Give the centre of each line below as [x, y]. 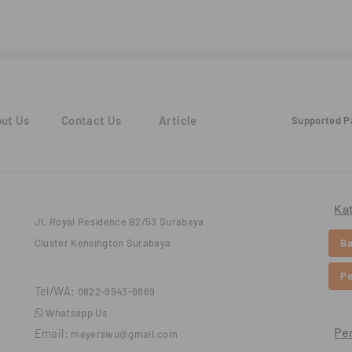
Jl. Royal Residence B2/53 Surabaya [119, 221]
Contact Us [91, 120]
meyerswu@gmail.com [125, 334]
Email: [51, 333]
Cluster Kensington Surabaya [103, 242]
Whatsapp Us [75, 312]
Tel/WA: [55, 290]
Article [178, 120]
